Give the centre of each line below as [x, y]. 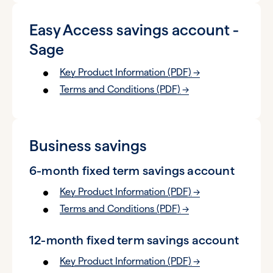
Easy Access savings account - [134, 30]
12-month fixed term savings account [134, 240]
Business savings [88, 146]
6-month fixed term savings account [132, 171]
